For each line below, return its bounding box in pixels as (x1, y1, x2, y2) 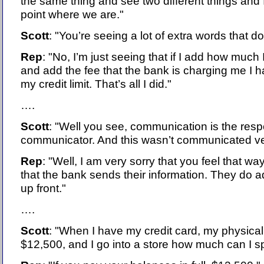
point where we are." (21, 8, 124, 21)
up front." (21, 181, 66, 195)
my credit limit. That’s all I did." (21, 77, 171, 91)
